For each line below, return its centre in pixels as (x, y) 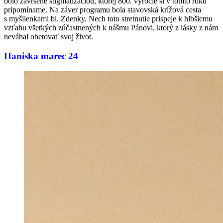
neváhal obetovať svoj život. (49, 37)
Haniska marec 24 (41, 56)
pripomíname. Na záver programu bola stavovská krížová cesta (103, 10)
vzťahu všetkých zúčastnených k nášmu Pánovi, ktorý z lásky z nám (111, 28)
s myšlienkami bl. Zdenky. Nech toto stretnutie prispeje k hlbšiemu (108, 19)
